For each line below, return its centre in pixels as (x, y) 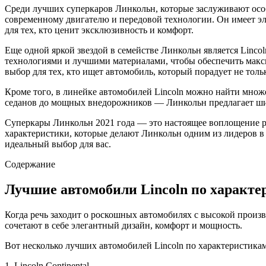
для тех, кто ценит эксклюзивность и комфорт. (99, 30)
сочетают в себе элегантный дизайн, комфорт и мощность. (123, 225)
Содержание (30, 164)
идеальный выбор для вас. (58, 144)
